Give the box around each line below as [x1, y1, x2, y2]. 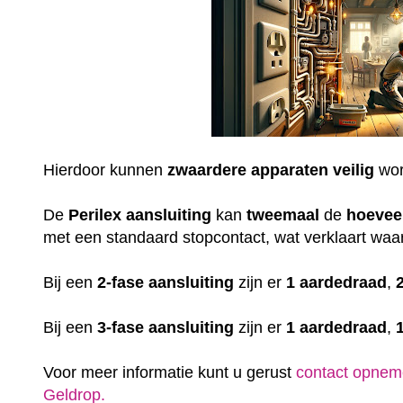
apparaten [251, 160, 329, 179]
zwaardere [167, 160, 247, 179]
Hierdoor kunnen [43, 160, 168, 179]
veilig [333, 160, 375, 179]
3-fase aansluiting [97, 318, 235, 336]
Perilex [68, 205, 122, 224]
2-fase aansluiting [97, 273, 235, 291]
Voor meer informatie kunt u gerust [43, 363, 297, 381]
